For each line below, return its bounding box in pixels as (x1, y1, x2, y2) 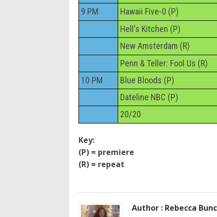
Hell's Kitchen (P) (120, 23, 181, 34)
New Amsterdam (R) (120, 40, 190, 51)
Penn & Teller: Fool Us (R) (120, 58, 208, 68)
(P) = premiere (78, 147, 134, 158)
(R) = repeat (78, 159, 124, 170)
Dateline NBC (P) (120, 92, 178, 102)
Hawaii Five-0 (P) (120, 6, 179, 16)
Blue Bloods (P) (120, 75, 174, 85)
